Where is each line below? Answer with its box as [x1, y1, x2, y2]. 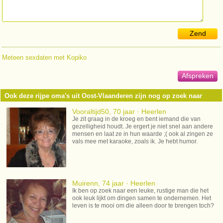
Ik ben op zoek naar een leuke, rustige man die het [72, 187, 209, 195]
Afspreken [182, 72, 214, 80]
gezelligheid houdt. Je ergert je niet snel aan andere [72, 123, 214, 130]
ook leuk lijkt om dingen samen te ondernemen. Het [72, 195, 212, 202]
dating [4, 102, 24, 110]
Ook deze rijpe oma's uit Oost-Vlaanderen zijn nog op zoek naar [4, 92, 203, 100]
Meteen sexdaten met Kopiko [1, 54, 87, 62]
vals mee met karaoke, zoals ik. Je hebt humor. [72, 138, 198, 145]
